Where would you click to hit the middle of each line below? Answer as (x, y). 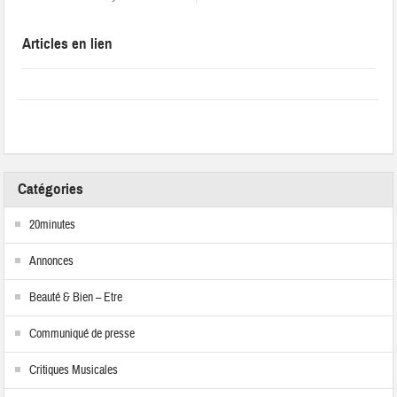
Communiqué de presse (82, 335)
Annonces (52, 262)
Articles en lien (68, 44)
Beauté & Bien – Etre (76, 298)
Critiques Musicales (74, 371)
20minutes (53, 226)
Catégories (51, 190)
